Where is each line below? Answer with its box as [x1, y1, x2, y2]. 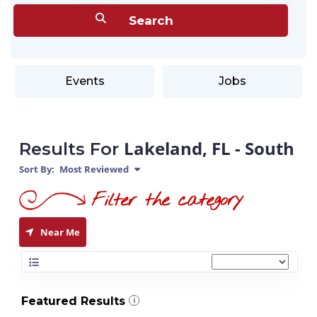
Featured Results [21, 294, 125, 308]
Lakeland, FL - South [124, 137, 294, 160]
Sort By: [19, 163, 54, 175]
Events [64, 74, 105, 88]
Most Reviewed [57, 163, 129, 175]
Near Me [40, 226, 80, 238]
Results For [19, 139, 124, 159]
